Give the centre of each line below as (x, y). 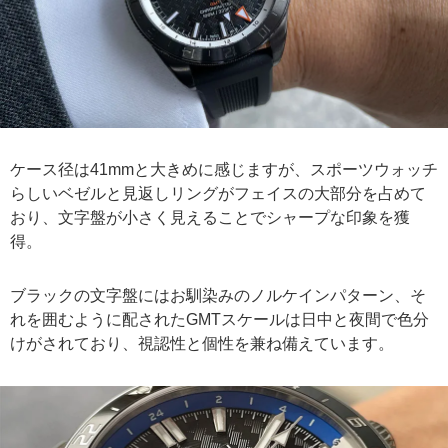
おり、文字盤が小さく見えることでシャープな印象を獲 (210, 218)
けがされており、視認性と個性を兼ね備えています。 (202, 344)
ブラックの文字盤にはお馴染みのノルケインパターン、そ (218, 296)
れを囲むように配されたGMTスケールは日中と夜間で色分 (219, 320)
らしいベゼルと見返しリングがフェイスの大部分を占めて (218, 194)
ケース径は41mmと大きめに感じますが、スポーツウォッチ (224, 170)
